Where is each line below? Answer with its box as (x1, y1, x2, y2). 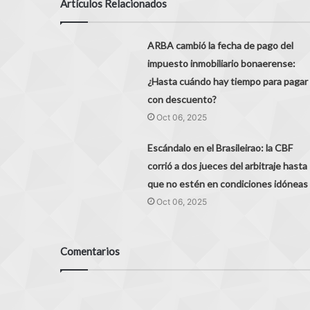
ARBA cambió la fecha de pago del (147, 39, 293, 52)
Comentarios (60, 245, 120, 258)
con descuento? (147, 93, 217, 106)
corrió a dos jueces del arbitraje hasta (147, 160, 307, 172)
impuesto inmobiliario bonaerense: (147, 57, 295, 70)
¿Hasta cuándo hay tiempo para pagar (147, 75, 308, 88)
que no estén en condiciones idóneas (147, 178, 308, 190)
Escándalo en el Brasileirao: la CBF (147, 142, 293, 154)
